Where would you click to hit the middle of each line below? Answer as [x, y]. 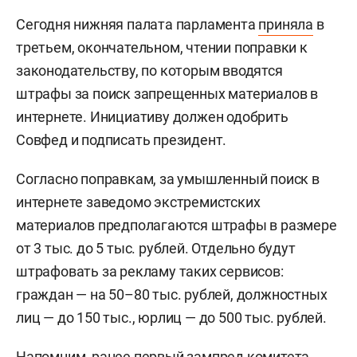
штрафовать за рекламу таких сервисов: [150, 271]
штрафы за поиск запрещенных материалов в [167, 93]
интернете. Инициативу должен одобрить [152, 116]
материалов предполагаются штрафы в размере [177, 225]
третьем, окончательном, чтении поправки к [162, 47]
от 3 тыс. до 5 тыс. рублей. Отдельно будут [156, 248]
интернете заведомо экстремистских [138, 202]
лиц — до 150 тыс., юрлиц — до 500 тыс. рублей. [171, 317]
